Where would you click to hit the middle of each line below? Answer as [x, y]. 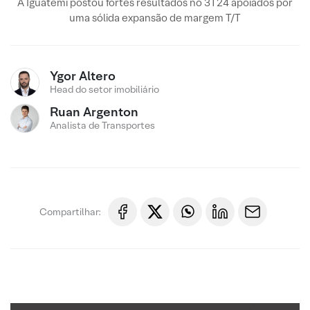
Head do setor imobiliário [104, 89]
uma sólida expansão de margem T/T [155, 18]
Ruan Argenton [94, 112]
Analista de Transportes [102, 125]
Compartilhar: [70, 211]
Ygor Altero [83, 76]
